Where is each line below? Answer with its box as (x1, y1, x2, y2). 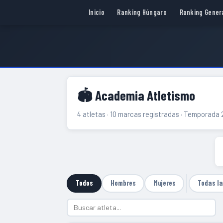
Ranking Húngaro (117, 8, 167, 17)
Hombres (110, 179, 136, 188)
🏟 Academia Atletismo (77, 87, 195, 103)
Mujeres (153, 179, 176, 188)
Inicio (89, 8, 105, 17)
